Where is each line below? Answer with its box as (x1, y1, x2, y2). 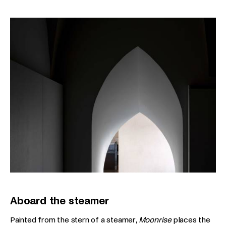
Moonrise (138, 215, 172, 224)
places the (172, 215, 210, 224)
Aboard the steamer (10, 195, 112, 206)
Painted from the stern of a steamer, (10, 215, 139, 224)
